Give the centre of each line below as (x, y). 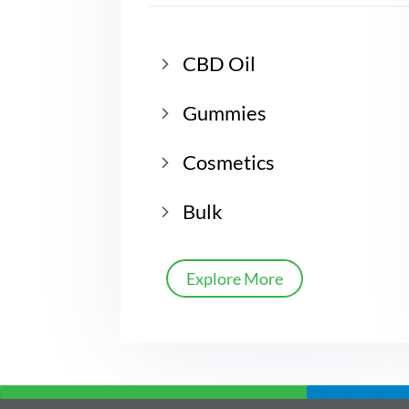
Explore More (235, 278)
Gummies (225, 112)
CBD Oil (219, 63)
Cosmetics (229, 162)
